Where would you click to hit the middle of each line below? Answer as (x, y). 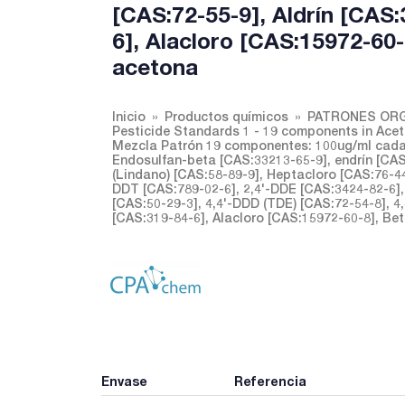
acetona (155, 66)
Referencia (270, 381)
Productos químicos (226, 116)
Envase (124, 381)
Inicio (129, 116)
